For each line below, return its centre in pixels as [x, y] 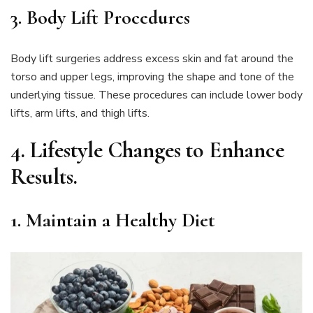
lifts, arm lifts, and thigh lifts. [80, 113]
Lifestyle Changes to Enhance [157, 150]
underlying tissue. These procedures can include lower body [156, 95]
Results [42, 176]
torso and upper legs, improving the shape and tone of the [152, 77]
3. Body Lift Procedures [100, 17]
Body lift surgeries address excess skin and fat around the [152, 58]
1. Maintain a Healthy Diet [113, 220]
